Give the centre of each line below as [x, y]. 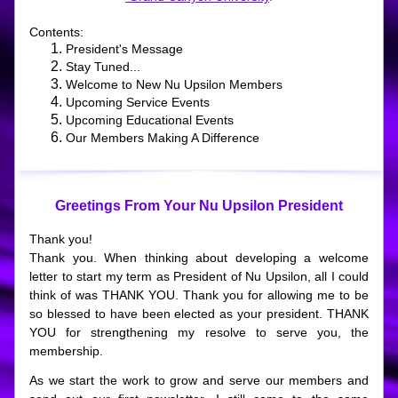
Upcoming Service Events [138, 102]
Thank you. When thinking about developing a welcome [199, 258]
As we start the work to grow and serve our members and [199, 380]
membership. [70, 351]
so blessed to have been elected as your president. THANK [199, 314]
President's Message [124, 49]
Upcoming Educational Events [150, 120]
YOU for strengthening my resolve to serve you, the [199, 332]
